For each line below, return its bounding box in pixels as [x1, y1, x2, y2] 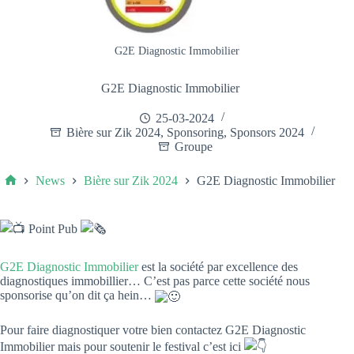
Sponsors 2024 [229, 126, 304, 140]
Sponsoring [166, 126, 224, 140]
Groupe [175, 140, 213, 154]
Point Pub [25, 222, 81, 236]
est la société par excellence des [138, 260, 298, 274]
